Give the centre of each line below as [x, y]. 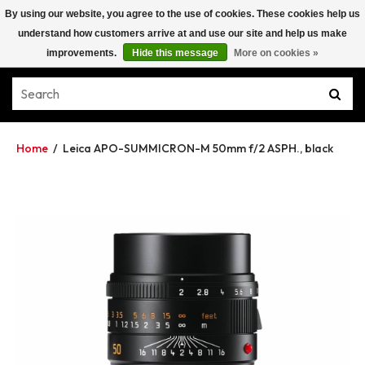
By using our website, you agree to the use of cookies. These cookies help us [182, 14]
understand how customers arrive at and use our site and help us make [182, 33]
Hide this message [175, 53]
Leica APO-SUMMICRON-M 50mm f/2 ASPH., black [198, 148]
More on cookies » [276, 53]
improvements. [83, 53]
